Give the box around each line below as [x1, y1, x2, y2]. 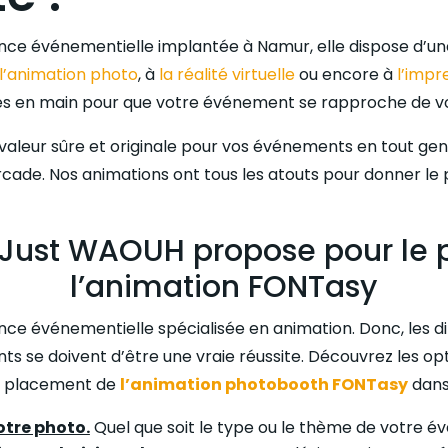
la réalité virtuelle [158, 63, 295, 87]
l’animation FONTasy [70, 266, 378, 309]
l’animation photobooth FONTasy [119, 373, 408, 397]
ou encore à [294, 63, 397, 87]
